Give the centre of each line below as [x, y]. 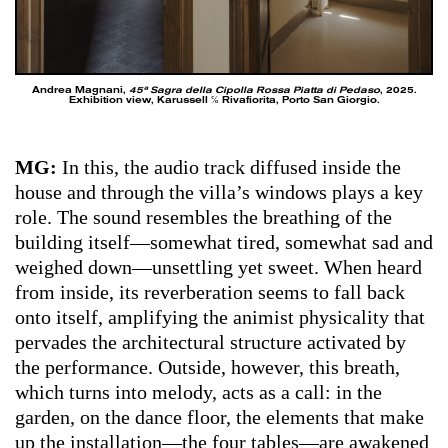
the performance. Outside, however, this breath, [207, 367]
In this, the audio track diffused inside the [231, 167]
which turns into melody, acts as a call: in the [198, 392]
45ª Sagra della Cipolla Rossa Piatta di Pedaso [254, 90]
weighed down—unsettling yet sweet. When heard [218, 267]
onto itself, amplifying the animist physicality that [220, 317]
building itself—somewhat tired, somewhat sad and [224, 242]
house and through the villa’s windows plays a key [219, 192]
